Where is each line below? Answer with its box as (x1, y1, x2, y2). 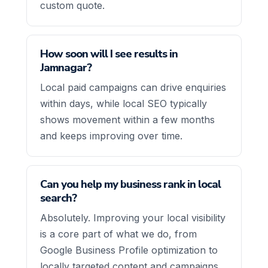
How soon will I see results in (40, 46, 178, 61)
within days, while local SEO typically (40, 97, 207, 109)
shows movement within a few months (40, 113, 215, 126)
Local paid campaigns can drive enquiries (40, 81, 226, 93)
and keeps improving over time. (40, 129, 182, 142)
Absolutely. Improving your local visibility (40, 211, 226, 224)
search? (40, 190, 77, 205)
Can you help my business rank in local (40, 176, 221, 191)
